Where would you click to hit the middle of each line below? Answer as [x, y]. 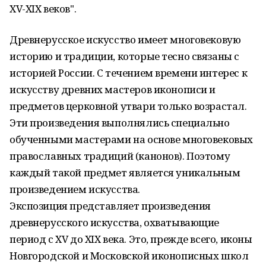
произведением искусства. [75, 189]
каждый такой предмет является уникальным [125, 172]
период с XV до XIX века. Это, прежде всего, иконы [131, 239]
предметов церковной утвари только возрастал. [128, 106]
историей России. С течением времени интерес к [129, 73]
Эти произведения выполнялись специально [120, 123]
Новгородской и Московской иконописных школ [129, 256]
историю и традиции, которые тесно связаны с [124, 56]
